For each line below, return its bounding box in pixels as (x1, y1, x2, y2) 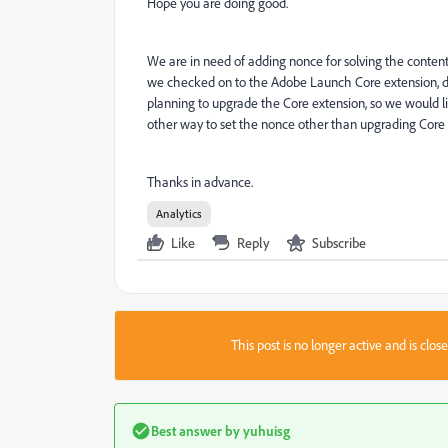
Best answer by (151, 422, 240, 439)
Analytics (156, 206, 202, 221)
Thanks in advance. (147, 173, 253, 191)
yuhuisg (240, 422, 290, 439)
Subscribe (312, 234, 366, 251)
